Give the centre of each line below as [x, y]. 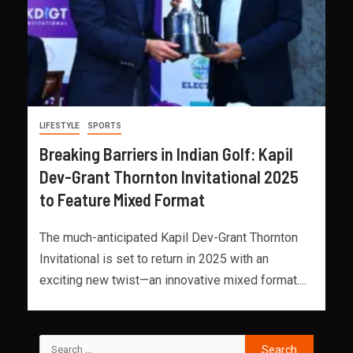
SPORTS [104, 125]
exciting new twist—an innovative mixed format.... [173, 280]
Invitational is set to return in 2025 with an [154, 258]
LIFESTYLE [59, 125]
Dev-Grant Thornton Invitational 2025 [169, 176]
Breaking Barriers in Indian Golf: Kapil [166, 153]
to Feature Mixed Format [122, 199]
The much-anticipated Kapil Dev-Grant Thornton [169, 237]
